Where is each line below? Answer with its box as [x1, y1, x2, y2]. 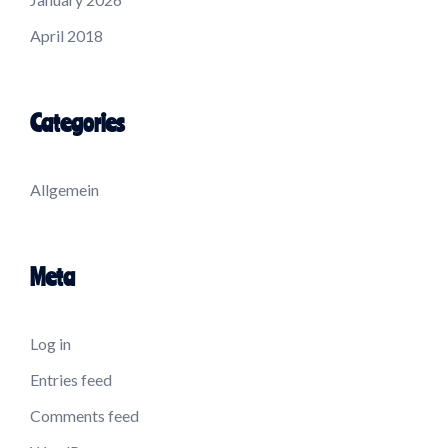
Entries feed [30, 369, 112, 389]
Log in [30, 333, 71, 353]
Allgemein [30, 179, 99, 199]
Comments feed [30, 405, 139, 425]
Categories [30, 108, 124, 137]
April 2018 [30, 25, 103, 45]
